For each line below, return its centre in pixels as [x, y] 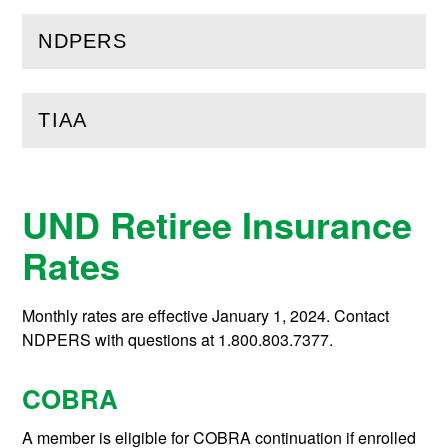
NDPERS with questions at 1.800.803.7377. [178, 340]
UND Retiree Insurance [217, 224]
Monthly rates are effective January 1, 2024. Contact [206, 316]
